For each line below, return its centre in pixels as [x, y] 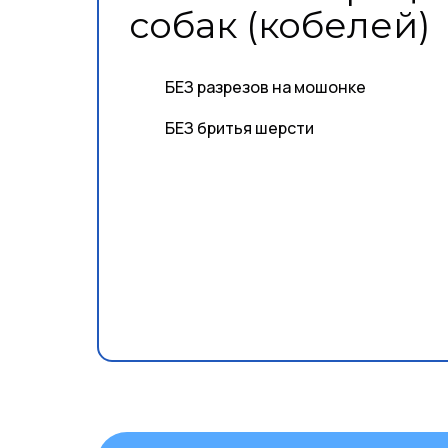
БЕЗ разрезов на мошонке [265, 87]
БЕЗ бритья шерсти [239, 128]
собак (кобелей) [279, 25]
